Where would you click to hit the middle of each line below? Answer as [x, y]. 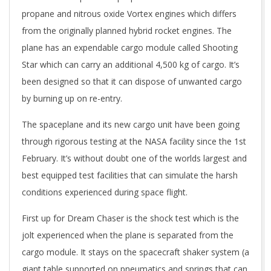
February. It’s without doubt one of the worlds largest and [134, 158]
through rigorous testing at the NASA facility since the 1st [134, 141]
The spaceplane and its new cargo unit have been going [131, 124]
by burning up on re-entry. [73, 98]
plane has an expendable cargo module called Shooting [130, 47]
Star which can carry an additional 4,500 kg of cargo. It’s [131, 64]
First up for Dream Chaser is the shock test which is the [130, 218]
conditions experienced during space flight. [106, 192]
